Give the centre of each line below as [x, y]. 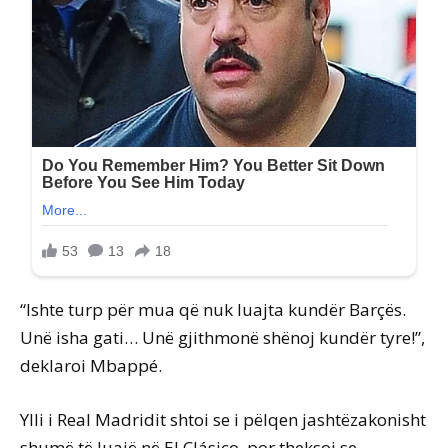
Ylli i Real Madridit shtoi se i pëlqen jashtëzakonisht [223, 420]
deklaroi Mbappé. [91, 366]
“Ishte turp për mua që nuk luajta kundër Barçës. [213, 310]
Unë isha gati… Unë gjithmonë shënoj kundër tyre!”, [222, 338]
